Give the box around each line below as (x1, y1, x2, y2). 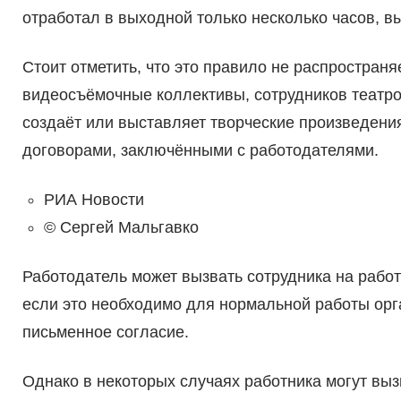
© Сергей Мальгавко (43, 218, 199, 237)
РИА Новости (43, 191, 144, 209)
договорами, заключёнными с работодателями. (21, 141, 379, 160)
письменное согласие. (21, 323, 189, 342)
